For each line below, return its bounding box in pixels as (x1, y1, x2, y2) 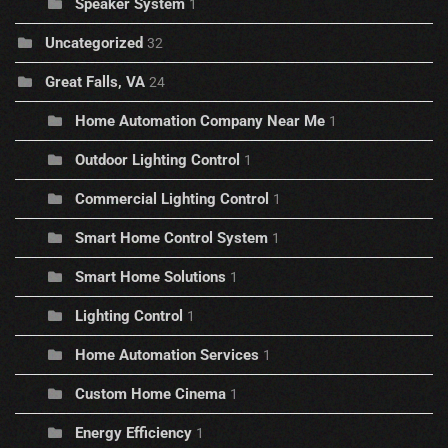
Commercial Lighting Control (75, 190, 269, 209)
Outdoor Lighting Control (75, 151, 240, 170)
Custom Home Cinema (75, 385, 226, 404)
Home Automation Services (75, 346, 259, 365)
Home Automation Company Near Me (75, 112, 329, 131)
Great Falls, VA (45, 73, 145, 92)
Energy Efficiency (75, 424, 192, 443)
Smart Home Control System (75, 229, 268, 248)
